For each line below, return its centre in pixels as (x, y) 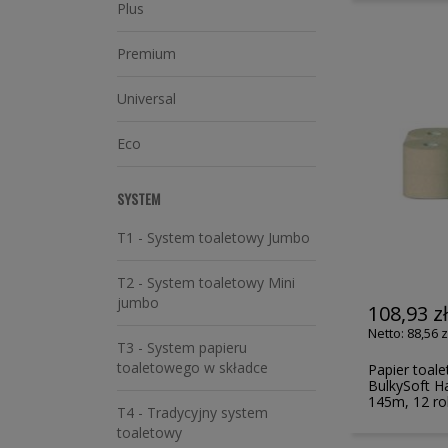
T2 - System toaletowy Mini (206, 282)
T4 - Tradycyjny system (192, 412)
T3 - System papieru (182, 347)
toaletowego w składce (192, 367)
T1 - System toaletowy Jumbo (213, 237)
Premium (146, 53)
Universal (146, 98)
